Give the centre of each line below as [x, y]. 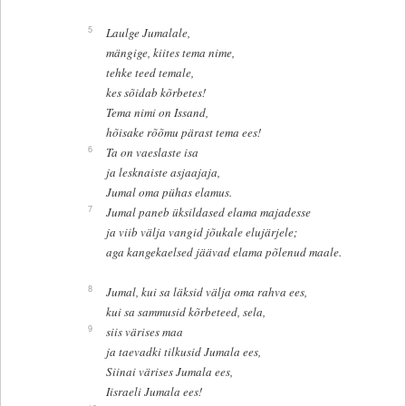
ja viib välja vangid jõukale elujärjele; [201, 232]
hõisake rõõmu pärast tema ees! [183, 133]
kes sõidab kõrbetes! [155, 93]
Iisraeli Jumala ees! [154, 392]
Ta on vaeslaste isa [152, 153]
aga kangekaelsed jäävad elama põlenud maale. [223, 252]
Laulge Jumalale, [148, 33]
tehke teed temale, [150, 73]
